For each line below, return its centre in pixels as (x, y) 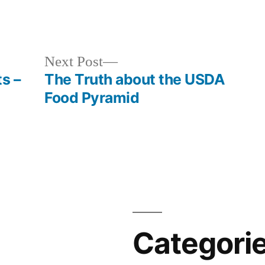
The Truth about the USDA (135, 79)
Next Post (74, 62)
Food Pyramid (92, 97)
